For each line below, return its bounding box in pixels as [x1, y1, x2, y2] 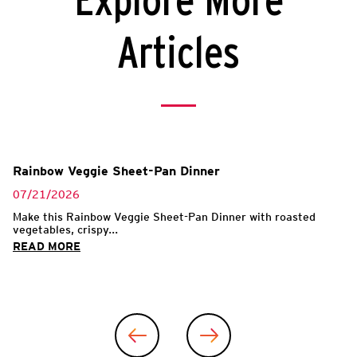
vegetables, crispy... [13, 222, 118, 236]
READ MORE [13, 239, 80, 253]
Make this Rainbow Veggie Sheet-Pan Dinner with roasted [13, 210, 316, 223]
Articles [117, 32, 240, 76]
